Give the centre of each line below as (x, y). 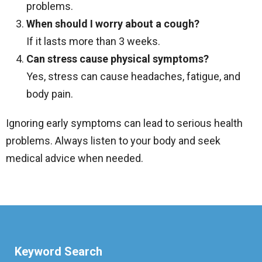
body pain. (50, 94)
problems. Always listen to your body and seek (113, 141)
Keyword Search (58, 251)
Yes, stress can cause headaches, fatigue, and (133, 76)
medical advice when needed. (75, 158)
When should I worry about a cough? (113, 24)
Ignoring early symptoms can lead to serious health (124, 123)
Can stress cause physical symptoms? (118, 59)
